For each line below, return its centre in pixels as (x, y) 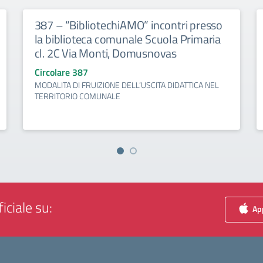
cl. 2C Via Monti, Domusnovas (106, 53)
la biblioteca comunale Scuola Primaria (128, 39)
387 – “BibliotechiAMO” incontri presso (129, 25)
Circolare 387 (61, 72)
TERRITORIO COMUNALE (77, 96)
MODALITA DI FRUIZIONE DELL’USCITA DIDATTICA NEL (127, 85)
